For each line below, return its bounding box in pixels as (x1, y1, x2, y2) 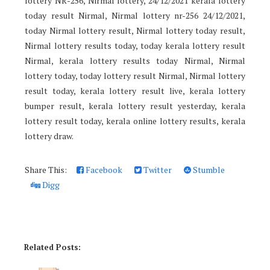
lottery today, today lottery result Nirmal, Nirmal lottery (25, 70, 245, 82)
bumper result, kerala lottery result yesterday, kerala (25, 100, 245, 112)
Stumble (191, 164, 225, 176)
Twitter (142, 164, 172, 176)
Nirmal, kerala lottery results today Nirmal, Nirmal (25, 55, 245, 67)
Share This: (25, 164, 71, 176)
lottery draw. (25, 130, 74, 142)
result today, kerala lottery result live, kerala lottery (25, 85, 245, 97)
